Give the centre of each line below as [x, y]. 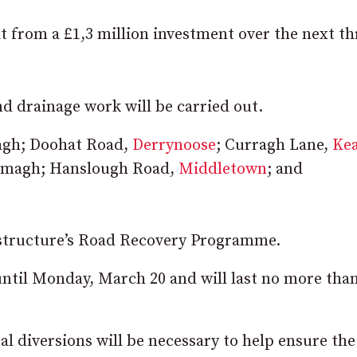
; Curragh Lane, [274, 145]
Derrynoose [174, 145]
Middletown [223, 169]
